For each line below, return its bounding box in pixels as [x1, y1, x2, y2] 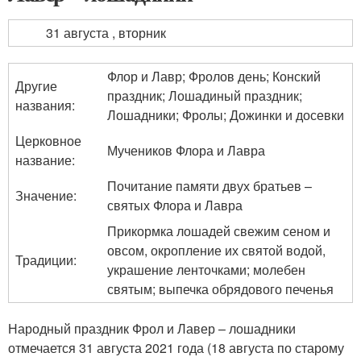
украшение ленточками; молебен [107, 260, 305, 279]
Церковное [15, 131, 81, 150]
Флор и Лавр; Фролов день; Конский [107, 67, 321, 85]
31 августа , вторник [46, 23, 166, 42]
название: [15, 151, 75, 169]
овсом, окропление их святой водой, [107, 241, 326, 259]
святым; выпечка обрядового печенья [107, 280, 334, 298]
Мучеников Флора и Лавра [107, 141, 265, 160]
